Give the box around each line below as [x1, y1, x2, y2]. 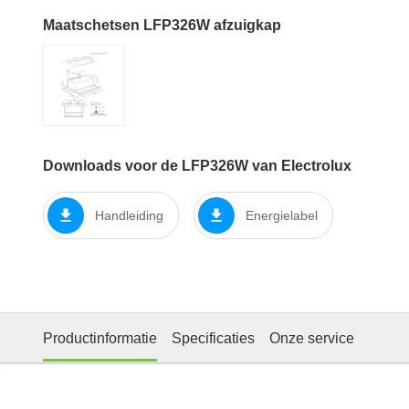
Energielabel [246, 207, 318, 223]
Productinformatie [43, 330, 157, 346]
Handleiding [95, 207, 163, 223]
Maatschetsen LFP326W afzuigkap [43, 17, 281, 34]
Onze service [269, 330, 354, 346]
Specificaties [172, 330, 255, 346]
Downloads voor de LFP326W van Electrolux [43, 158, 351, 174]
